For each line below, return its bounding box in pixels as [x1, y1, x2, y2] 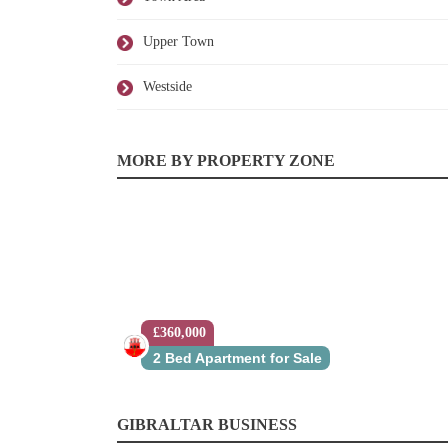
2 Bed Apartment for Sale [153, 350, 322, 366]
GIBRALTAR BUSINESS [117, 416, 297, 433]
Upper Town [143, 34, 214, 49]
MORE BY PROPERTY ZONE [117, 152, 335, 169]
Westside [143, 79, 192, 94]
